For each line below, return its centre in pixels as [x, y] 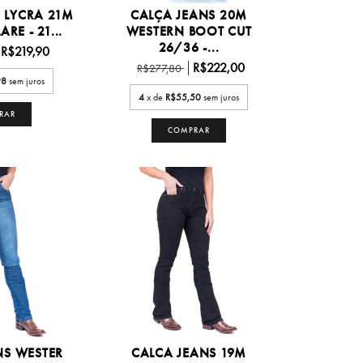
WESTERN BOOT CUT [189, 31]
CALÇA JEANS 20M [189, 15]
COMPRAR [189, 130]
